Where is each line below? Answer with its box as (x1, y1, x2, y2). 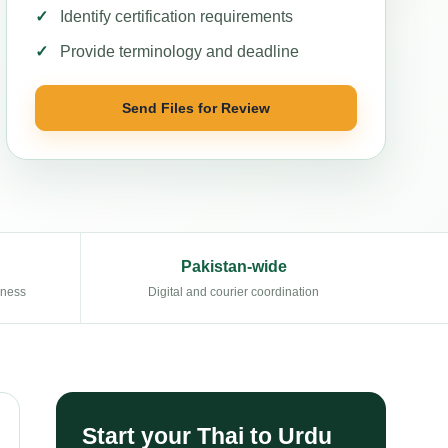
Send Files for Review (122, 99, 270, 116)
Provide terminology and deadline (60, 43, 299, 60)
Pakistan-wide (180, 258, 287, 275)
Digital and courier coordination (148, 285, 319, 299)
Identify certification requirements (60, 8, 293, 25)
